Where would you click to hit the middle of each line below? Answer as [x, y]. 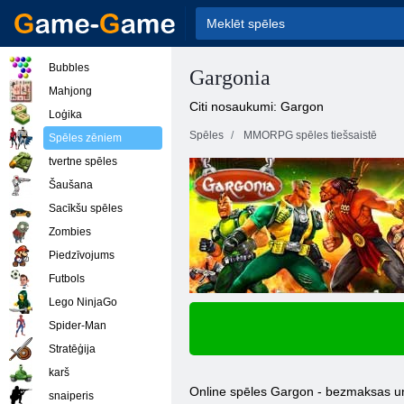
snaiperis [71, 396]
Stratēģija [72, 349]
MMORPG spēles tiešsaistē [310, 135]
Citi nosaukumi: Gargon [257, 106]
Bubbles [69, 68]
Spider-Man [78, 326]
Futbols [67, 279]
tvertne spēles [83, 161]
